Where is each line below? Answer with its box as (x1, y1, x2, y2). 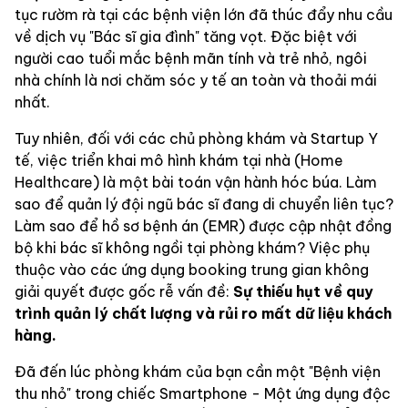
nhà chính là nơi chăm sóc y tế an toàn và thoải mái (15, 71, 377, 89)
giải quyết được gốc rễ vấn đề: (15, 282, 233, 301)
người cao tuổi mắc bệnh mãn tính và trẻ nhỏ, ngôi (15, 49, 367, 67)
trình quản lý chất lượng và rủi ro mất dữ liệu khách (15, 304, 392, 322)
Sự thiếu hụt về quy (233, 282, 373, 301)
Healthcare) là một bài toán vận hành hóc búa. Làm (15, 173, 377, 191)
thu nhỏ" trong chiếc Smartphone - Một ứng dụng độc (15, 384, 391, 403)
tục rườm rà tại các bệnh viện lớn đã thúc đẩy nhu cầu (15, 5, 393, 24)
